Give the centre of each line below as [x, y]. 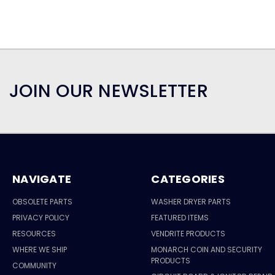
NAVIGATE [42, 179]
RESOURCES [34, 233]
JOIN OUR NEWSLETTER [109, 91]
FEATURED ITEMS [180, 217]
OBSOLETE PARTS [42, 201]
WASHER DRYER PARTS [191, 201]
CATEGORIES [188, 179]
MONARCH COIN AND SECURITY [207, 249]
